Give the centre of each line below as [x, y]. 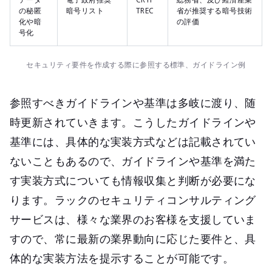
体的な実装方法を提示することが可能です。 [122, 258]
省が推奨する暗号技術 [215, 10]
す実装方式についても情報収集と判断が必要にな [133, 180]
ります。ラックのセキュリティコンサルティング [133, 199]
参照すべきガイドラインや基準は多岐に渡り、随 [133, 102]
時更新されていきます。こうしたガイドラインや [133, 122]
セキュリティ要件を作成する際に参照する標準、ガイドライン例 [136, 64]
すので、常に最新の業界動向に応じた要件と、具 [133, 238]
